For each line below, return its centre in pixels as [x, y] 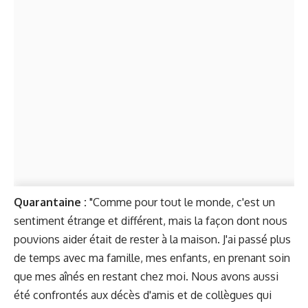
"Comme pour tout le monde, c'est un [181, 202]
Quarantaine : [50, 202]
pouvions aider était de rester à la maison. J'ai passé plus [152, 239]
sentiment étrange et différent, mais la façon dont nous [151, 221]
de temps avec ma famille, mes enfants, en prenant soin [152, 258]
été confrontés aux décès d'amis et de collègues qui [143, 295]
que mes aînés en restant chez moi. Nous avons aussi [146, 276]
